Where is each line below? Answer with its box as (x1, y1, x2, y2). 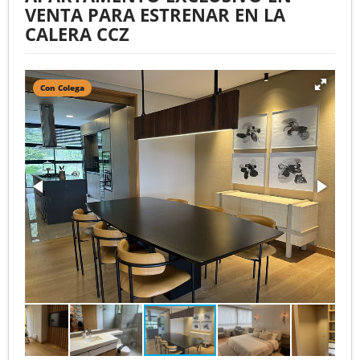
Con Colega (40, 81, 84, 93)
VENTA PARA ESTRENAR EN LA (25, 2, 285, 27)
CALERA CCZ (25, 21, 129, 46)
